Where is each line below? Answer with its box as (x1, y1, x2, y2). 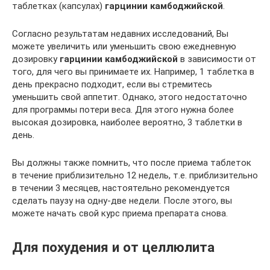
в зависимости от (178, 53, 256, 64)
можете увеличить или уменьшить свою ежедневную (12, 40, 236, 52)
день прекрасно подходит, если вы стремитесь (12, 78, 212, 90)
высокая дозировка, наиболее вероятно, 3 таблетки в (12, 116, 242, 128)
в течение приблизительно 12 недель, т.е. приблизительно (12, 169, 258, 181)
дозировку (12, 53, 60, 64)
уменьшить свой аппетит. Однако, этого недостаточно (12, 91, 247, 102)
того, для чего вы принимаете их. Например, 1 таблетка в (12, 66, 254, 77)
